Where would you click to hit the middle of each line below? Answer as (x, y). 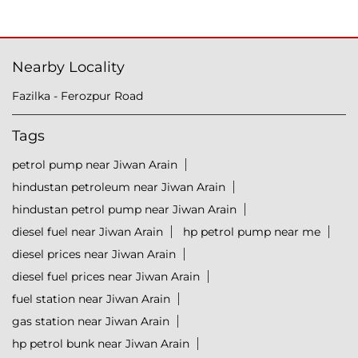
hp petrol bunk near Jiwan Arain (101, 344)
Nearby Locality (68, 68)
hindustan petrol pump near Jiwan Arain (124, 210)
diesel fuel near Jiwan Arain (88, 232)
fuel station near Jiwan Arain (91, 299)
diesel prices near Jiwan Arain (94, 255)
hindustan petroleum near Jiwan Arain (119, 187)
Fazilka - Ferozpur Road (78, 96)
